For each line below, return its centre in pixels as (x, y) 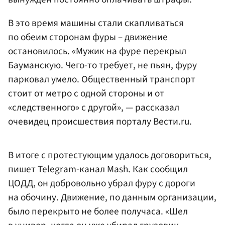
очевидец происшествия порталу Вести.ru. (100, 122)
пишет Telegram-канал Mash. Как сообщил (98, 169)
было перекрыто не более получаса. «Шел (98, 211)
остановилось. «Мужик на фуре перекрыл (97, 51)
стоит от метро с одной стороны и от (86, 94)
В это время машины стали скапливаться (96, 23)
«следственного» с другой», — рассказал (94, 108)
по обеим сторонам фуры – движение (88, 37)
